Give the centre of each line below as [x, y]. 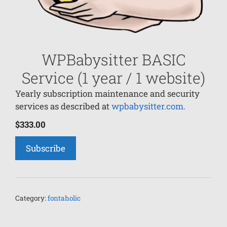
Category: [31, 198]
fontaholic [64, 198]
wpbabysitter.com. [148, 106]
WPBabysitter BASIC [113, 60]
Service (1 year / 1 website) [113, 78]
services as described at [63, 106]
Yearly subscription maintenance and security [107, 94]
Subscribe [46, 148]
